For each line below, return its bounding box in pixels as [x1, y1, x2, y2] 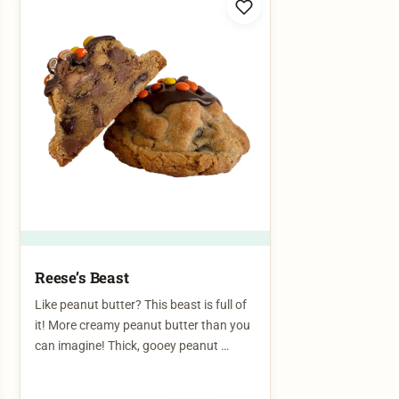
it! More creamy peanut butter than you [35, 283, 250, 299]
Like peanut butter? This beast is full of [35, 263, 247, 279]
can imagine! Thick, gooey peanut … [35, 304, 229, 320]
